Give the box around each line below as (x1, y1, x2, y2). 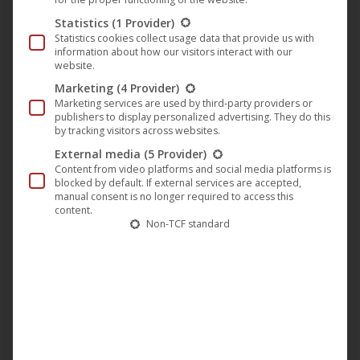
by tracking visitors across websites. (55, 124, 220, 138)
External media (55, 146, 141, 162)
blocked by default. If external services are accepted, (55, 176, 301, 190)
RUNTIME (16, 302, 72, 319)
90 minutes (16, 324, 78, 341)
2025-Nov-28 (16, 67, 92, 84)
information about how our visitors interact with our (55, 44, 292, 59)
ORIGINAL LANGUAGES (16, 148, 149, 165)
